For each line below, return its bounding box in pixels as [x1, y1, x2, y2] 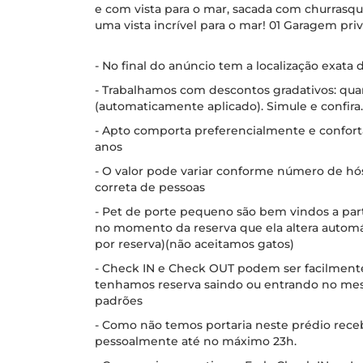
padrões [95, 293, 143, 308]
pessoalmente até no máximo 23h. [95, 334, 297, 348]
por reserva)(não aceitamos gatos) [95, 237, 294, 251]
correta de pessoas [95, 180, 205, 194]
